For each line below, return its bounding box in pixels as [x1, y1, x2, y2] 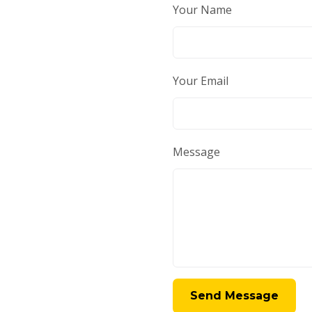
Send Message [190, 289, 279, 302]
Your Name [173, 2, 232, 17]
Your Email [173, 73, 228, 88]
